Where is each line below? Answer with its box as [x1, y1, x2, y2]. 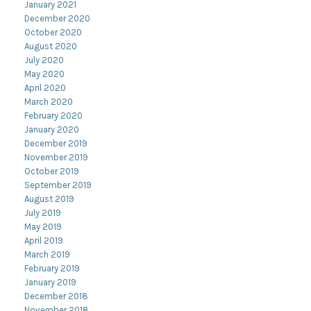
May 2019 [24, 221, 62, 232]
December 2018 [24, 291, 88, 301]
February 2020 [24, 110, 83, 121]
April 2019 [24, 235, 63, 246]
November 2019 [24, 152, 88, 162]
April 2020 [24, 83, 66, 93]
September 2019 [24, 180, 92, 190]
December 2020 [24, 13, 90, 24]
